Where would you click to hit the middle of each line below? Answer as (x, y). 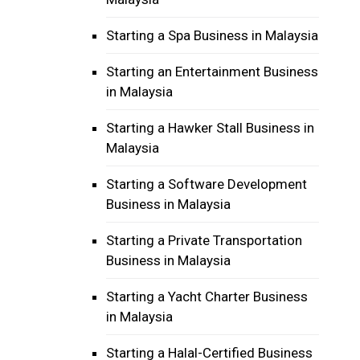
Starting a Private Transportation (204, 240)
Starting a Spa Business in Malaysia (212, 35)
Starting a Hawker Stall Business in (210, 128)
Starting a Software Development (207, 184)
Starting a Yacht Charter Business (207, 297)
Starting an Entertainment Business (212, 72)
